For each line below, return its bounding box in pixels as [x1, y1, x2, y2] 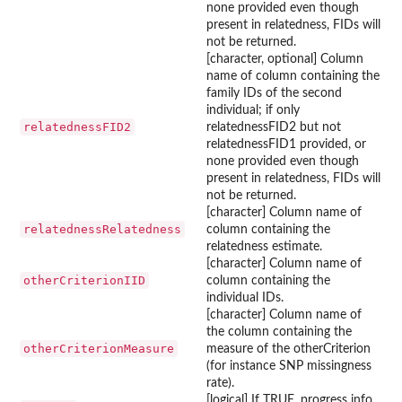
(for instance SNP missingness [206, 359, 371, 372]
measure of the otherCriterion [206, 342, 371, 355]
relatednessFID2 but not [206, 120, 341, 134]
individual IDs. [206, 291, 284, 304]
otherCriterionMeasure [23, 341, 174, 355]
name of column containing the [206, 69, 380, 83]
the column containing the [206, 325, 352, 338]
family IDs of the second [206, 86, 342, 100]
